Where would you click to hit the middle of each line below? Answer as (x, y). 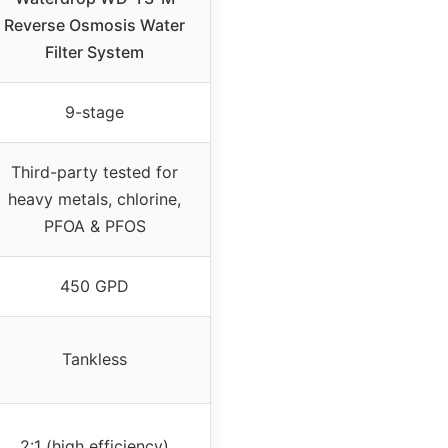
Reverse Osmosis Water (94, 24)
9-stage (94, 111)
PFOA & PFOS (94, 225)
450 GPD (94, 285)
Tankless (94, 358)
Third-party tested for (94, 171)
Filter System (94, 51)
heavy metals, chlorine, (94, 198)
